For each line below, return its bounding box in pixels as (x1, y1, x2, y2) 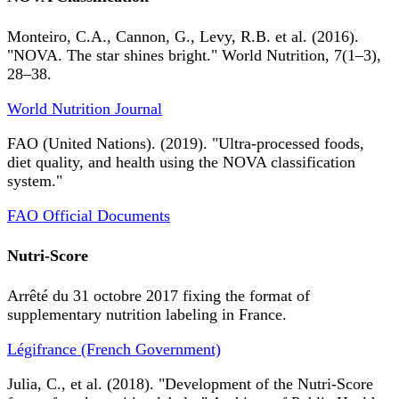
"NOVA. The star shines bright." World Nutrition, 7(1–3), (7, 46, 381, 65)
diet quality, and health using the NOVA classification (7, 153, 355, 172)
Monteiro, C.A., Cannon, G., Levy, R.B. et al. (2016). (7, 28, 359, 46)
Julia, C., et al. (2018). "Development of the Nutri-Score (7, 375, 373, 394)
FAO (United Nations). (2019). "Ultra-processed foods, (7, 134, 364, 153)
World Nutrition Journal (7, 100, 162, 118)
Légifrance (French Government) (7, 340, 221, 359)
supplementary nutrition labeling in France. (7, 305, 287, 324)
